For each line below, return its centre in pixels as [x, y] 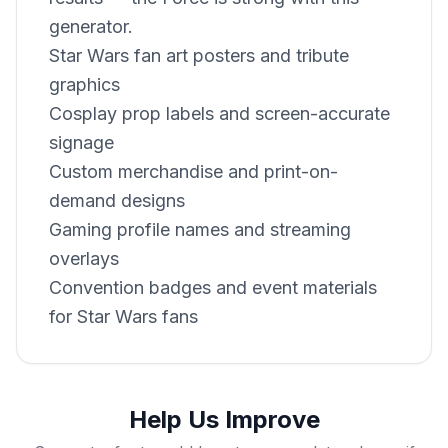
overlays [84, 259]
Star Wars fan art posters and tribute [199, 56]
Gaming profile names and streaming [200, 230]
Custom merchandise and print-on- [193, 172]
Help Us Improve [224, 420]
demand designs [117, 201]
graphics [84, 85]
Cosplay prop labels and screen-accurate [219, 114]
